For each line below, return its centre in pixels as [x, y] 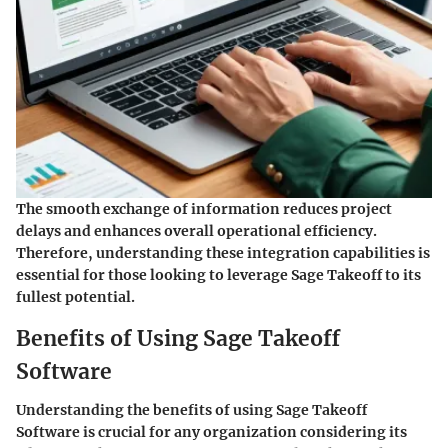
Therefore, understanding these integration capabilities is [223, 253]
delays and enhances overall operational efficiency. [196, 231]
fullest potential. [75, 297]
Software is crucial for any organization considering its [211, 431]
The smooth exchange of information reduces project [204, 209]
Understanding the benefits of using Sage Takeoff [191, 409]
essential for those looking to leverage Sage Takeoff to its [218, 275]
